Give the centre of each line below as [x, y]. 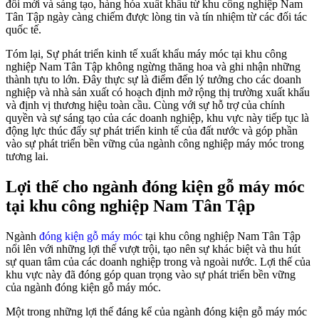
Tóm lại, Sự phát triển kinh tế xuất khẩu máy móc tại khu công [146, 53]
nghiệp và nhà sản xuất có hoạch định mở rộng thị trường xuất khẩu [158, 92]
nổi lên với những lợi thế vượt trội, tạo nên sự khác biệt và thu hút [153, 249]
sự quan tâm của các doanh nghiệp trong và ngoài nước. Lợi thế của [158, 261]
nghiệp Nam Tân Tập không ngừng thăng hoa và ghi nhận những [153, 66]
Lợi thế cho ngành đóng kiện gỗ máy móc [155, 186]
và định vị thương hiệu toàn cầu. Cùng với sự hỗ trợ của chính [145, 105]
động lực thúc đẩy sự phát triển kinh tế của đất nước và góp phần [152, 130]
